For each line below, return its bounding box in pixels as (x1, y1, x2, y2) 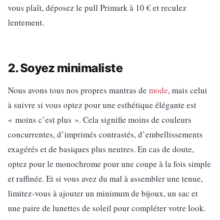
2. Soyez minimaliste (8, 60, 123, 75)
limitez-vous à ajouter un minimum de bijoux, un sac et (8, 187, 198, 199)
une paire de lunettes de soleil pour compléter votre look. (8, 202, 206, 214)
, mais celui (168, 84, 207, 96)
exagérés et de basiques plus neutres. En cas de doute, (8, 143, 194, 155)
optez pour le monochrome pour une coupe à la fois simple (8, 158, 211, 169)
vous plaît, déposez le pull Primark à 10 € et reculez (8, 1, 187, 13)
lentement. (8, 16, 44, 28)
